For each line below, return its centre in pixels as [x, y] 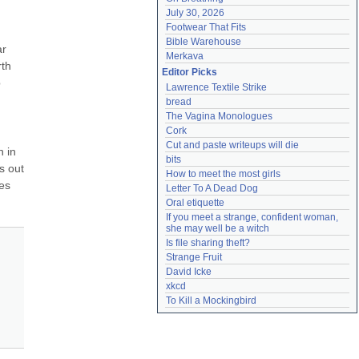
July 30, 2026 [195, 13]
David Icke [189, 272]
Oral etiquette [195, 203]
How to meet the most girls [223, 174]
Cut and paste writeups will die [232, 145]
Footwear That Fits [206, 27]
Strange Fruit [194, 257]
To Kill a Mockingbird [211, 301]
